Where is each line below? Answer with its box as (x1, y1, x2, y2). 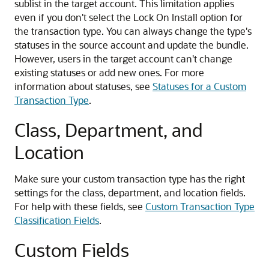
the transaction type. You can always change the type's (14, 25, 252, 37)
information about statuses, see (14, 80, 153, 92)
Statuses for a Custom (153, 80, 246, 92)
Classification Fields (14, 214, 99, 226)
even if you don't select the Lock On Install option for (14, 11, 243, 23)
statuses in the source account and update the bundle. (14, 38, 249, 51)
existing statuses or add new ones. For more (14, 66, 204, 79)
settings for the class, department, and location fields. (14, 186, 246, 199)
